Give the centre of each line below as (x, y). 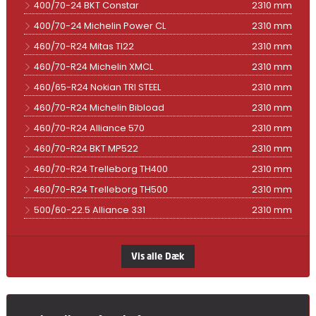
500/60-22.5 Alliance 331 (89, 209)
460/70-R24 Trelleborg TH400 (101, 169)
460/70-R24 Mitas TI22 (84, 46)
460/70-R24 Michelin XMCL (93, 66)
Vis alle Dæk (158, 256)
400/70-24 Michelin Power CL (99, 25)
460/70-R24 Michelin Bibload (99, 107)
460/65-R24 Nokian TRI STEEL (97, 87)
